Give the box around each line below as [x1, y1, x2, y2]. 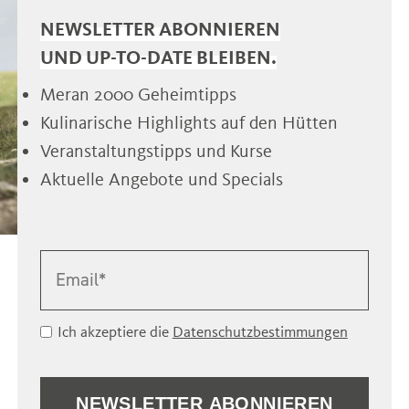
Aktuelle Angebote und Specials [39, 167, 283, 190]
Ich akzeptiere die [57, 321, 173, 341]
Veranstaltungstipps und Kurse [39, 139, 272, 162]
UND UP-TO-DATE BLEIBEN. [39, 46, 277, 70]
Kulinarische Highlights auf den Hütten [39, 110, 338, 133]
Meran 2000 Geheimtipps [39, 82, 236, 105]
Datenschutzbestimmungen [172, 321, 348, 341]
